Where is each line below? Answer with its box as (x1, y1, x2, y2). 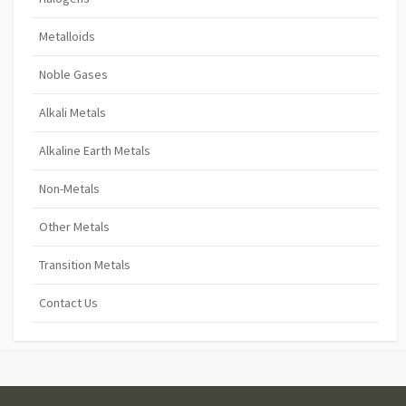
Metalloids (39, 27, 95, 44)
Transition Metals (39, 256, 130, 273)
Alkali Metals (39, 103, 106, 121)
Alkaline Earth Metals (39, 141, 150, 159)
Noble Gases (39, 65, 108, 82)
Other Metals (39, 217, 110, 235)
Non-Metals (39, 179, 100, 197)
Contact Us (39, 294, 98, 311)
